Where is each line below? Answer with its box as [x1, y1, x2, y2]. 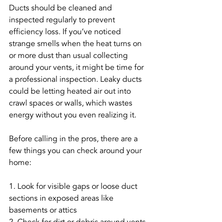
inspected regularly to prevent [9, 14, 117, 25]
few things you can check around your [9, 145, 144, 156]
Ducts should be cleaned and [9, 2, 114, 13]
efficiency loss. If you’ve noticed [9, 26, 123, 37]
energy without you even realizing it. [9, 110, 136, 120]
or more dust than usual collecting [9, 50, 130, 61]
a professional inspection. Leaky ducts [9, 74, 144, 85]
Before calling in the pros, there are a [9, 133, 140, 144]
